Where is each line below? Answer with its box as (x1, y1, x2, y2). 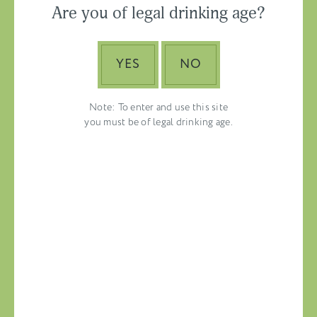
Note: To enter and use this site (89, 100, 228, 115)
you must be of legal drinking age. (84, 115, 233, 129)
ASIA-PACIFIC (115, 18, 212, 36)
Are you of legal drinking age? (52, 2, 265, 24)
